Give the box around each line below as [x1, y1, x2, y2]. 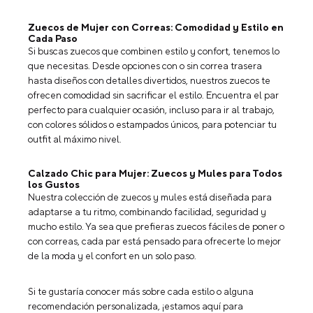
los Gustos [28, 179, 80, 192]
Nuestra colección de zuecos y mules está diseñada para [28, 191, 272, 205]
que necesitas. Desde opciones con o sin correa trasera [28, 60, 262, 73]
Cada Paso [28, 33, 78, 46]
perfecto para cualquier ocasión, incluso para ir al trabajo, [28, 104, 275, 117]
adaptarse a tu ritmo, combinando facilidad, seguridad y [28, 206, 266, 219]
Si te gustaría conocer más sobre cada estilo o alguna [28, 286, 254, 299]
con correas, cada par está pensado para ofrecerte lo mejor [28, 235, 281, 249]
